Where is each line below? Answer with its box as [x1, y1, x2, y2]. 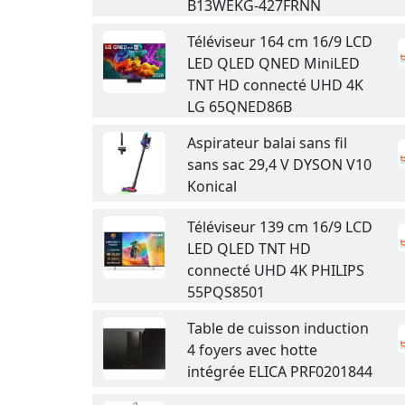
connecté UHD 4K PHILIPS [187, 260, 364, 280]
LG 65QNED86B [187, 97, 292, 117]
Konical [187, 176, 237, 196]
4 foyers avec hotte [187, 340, 317, 360]
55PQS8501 [187, 282, 265, 302]
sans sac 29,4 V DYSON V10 [187, 155, 372, 174]
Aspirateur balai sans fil [187, 133, 347, 153]
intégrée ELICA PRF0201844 [187, 362, 372, 381]
